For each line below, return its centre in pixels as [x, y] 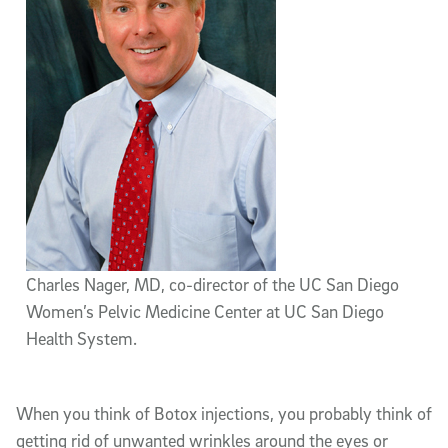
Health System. [81, 338]
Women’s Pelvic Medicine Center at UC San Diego [205, 311]
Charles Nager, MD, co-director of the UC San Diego [212, 284]
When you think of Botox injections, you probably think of [224, 413]
